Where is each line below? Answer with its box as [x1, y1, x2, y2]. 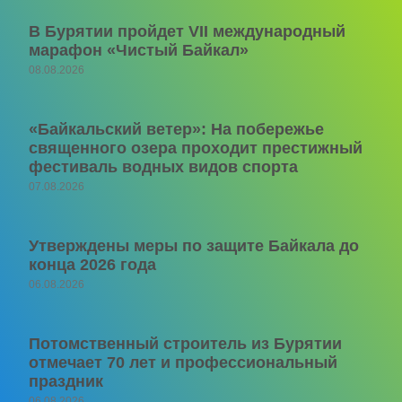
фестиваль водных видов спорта [29, 158, 298, 177]
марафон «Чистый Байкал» [29, 41, 249, 60]
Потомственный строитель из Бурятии [29, 335, 342, 354]
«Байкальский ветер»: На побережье [29, 120, 324, 139]
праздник [29, 372, 103, 391]
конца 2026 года [29, 256, 156, 275]
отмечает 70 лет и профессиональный [29, 354, 337, 372]
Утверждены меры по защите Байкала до [29, 237, 359, 256]
